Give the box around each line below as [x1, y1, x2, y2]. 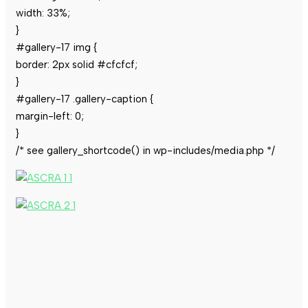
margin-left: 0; [16, 109, 84, 122]
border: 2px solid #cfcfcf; [16, 58, 137, 71]
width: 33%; [16, 6, 70, 19]
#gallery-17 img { [16, 41, 97, 54]
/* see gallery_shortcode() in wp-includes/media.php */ [16, 144, 275, 157]
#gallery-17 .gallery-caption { [16, 92, 153, 105]
